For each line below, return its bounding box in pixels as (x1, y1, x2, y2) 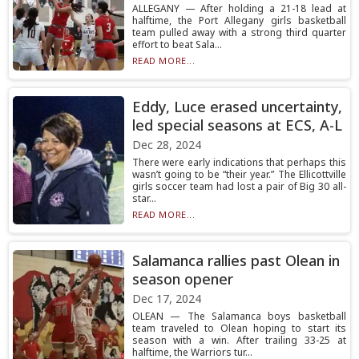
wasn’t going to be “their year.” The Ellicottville (131, 167, 346, 181)
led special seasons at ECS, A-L (131, 115, 342, 135)
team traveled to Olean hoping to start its (131, 321, 346, 335)
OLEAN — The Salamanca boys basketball (131, 309, 346, 323)
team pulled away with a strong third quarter (131, 26, 346, 39)
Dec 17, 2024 (131, 291, 201, 306)
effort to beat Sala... (131, 38, 222, 51)
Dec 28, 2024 (131, 137, 201, 152)
